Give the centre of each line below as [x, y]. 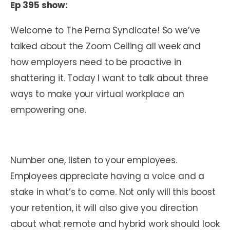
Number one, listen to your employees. [94, 160]
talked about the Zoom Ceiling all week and [106, 46]
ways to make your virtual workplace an [97, 94]
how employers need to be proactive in [96, 62]
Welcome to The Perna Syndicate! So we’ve [106, 30]
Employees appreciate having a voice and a [108, 176]
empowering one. [48, 110]
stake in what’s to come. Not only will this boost [113, 192]
